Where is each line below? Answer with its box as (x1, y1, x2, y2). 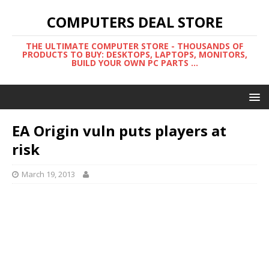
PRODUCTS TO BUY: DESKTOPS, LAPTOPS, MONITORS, (22, 49, 247, 60)
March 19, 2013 (22, 169, 75, 180)
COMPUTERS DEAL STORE (46, 12, 223, 32)
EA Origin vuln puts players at (12, 121, 226, 141)
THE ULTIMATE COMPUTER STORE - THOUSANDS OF (26, 40, 243, 52)
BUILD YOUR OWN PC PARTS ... (71, 57, 198, 68)
